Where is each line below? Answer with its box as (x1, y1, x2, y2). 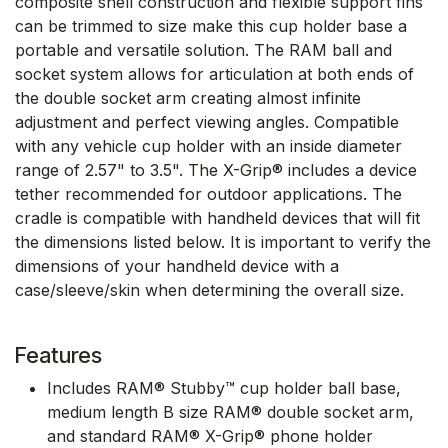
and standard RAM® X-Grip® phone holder (47, 425, 373, 446)
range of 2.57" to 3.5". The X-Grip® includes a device (15, 159, 417, 180)
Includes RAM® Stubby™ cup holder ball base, (47, 377, 401, 398)
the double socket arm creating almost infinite (15, 87, 361, 108)
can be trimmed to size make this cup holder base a (15, 15, 407, 36)
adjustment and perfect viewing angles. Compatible (15, 111, 399, 132)
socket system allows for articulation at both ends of (15, 63, 414, 84)
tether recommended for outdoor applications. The (15, 183, 402, 204)
